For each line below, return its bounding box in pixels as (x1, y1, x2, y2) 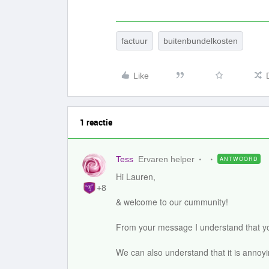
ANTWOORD (220, 155, 258, 163)
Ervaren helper (138, 154, 195, 164)
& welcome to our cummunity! (116, 196, 228, 208)
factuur (121, 36, 148, 46)
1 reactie (80, 116, 112, 128)
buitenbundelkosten (163, 36, 238, 46)
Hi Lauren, (116, 171, 156, 183)
